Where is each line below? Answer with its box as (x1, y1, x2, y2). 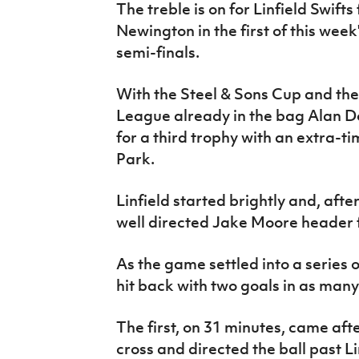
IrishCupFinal (12, 4, 96, 22)
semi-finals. (115, 42, 200, 62)
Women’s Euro (12, 41, 103, 58)
